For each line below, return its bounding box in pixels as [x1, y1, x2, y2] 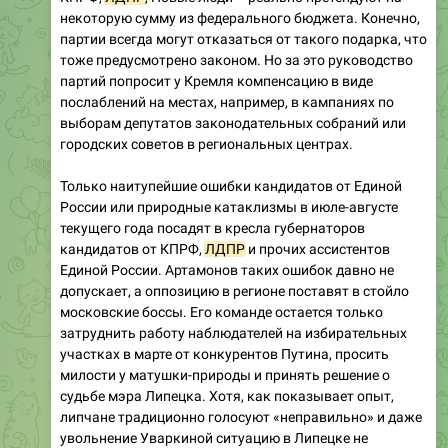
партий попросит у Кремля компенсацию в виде [60, 72, 373, 89]
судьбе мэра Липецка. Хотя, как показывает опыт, [60, 387, 394, 404]
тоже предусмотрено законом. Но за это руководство [60, 51, 413, 68]
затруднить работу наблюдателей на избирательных [60, 324, 407, 341]
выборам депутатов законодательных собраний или [60, 114, 406, 131]
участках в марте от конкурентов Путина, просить [60, 345, 389, 362]
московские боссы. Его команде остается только [60, 303, 383, 320]
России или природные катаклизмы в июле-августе [60, 198, 398, 215]
